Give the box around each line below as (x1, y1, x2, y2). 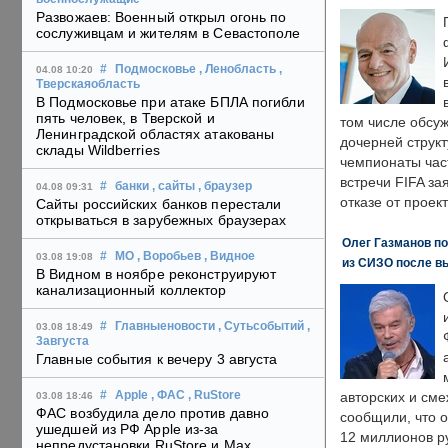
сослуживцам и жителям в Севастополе (36, 25, 301, 42)
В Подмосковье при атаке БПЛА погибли (36, 94, 305, 111)
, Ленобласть (199, 63, 276, 76)
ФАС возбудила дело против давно (36, 405, 270, 422)
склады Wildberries (36, 142, 160, 159)
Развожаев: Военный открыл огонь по (36, 9, 287, 26)
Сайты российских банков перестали (36, 196, 282, 213)
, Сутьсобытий (218, 320, 304, 333)
